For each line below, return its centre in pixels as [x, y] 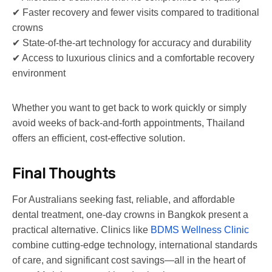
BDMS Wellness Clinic [200, 229]
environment [39, 73]
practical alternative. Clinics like [80, 229]
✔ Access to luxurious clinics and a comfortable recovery [133, 58]
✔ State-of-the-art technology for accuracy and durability [132, 42]
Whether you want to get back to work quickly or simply [129, 107]
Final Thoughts [64, 173]
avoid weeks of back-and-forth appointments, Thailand [128, 123]
